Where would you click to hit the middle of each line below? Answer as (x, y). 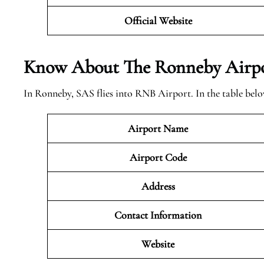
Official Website (158, 21)
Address (158, 186)
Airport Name (158, 128)
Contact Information (158, 215)
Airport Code (158, 157)
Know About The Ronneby (122, 67)
